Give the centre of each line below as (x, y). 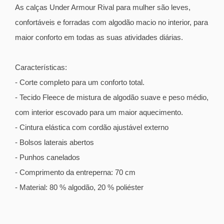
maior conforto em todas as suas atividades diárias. (99, 37)
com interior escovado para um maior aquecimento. (99, 112)
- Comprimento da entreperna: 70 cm (75, 172)
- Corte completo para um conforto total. (80, 82)
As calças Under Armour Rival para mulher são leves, (103, 7)
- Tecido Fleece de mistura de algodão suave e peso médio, (112, 97)
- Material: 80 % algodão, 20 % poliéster (79, 187)
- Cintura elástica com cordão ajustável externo (92, 127)
